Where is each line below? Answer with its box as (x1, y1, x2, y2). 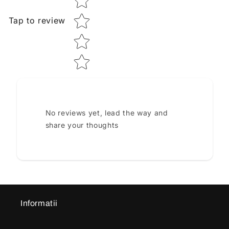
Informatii (20, 198, 58, 208)
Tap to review (8, 15, 66, 26)
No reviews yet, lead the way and (45, 108, 168, 117)
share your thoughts (45, 120, 119, 129)
